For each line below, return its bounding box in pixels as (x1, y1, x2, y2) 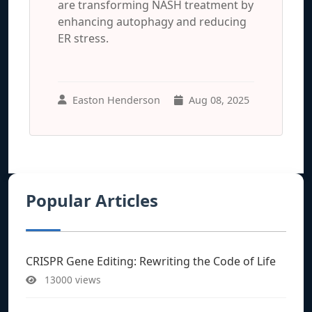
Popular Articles (26, 188, 158, 212)
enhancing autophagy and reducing (58, 13, 247, 29)
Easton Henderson (72, 93, 160, 107)
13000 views (42, 272, 101, 286)
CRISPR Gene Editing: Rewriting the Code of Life (26, 253, 276, 269)
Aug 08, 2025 (189, 93, 249, 107)
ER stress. (58, 30, 109, 46)
